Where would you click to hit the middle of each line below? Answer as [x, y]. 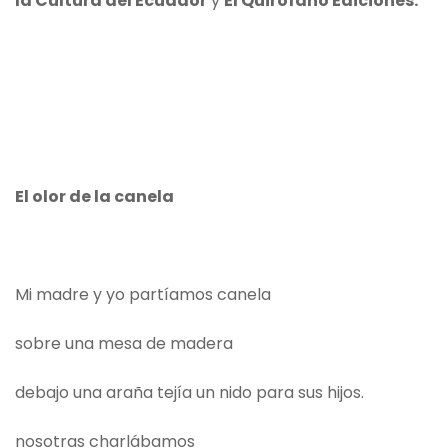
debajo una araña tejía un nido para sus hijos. [189, 393]
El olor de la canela [94, 197]
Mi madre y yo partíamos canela [143, 295]
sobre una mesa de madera [124, 344]
